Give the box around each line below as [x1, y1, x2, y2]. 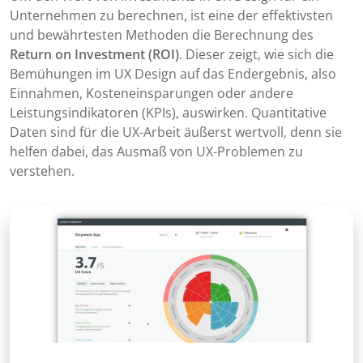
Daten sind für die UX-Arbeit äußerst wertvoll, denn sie [10, 123, 342, 142]
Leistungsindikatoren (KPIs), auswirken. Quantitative [10, 104, 327, 122]
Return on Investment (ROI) [10, 45, 179, 64]
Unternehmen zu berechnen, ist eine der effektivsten [10, 6, 333, 25]
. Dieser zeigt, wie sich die [179, 45, 334, 64]
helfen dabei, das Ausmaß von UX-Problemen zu [10, 143, 303, 161]
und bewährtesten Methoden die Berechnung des [10, 26, 314, 45]
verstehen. [10, 162, 75, 181]
